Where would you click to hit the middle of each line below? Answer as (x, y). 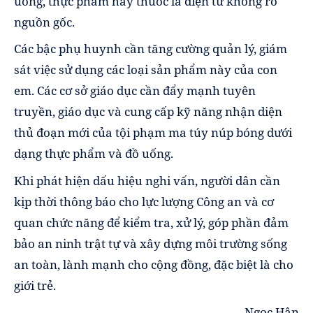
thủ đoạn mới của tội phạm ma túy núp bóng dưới (153, 133)
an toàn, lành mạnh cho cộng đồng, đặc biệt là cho (154, 264)
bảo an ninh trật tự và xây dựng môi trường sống (151, 243)
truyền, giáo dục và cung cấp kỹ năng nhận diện (148, 112)
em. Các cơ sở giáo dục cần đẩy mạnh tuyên (135, 91)
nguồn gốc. (44, 22)
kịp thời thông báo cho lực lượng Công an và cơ (144, 201)
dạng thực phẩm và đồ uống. (94, 154)
